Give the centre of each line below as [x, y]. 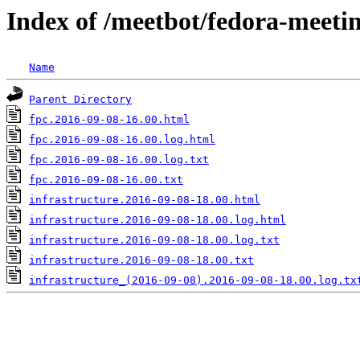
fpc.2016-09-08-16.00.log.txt [119, 160]
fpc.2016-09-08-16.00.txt [106, 180]
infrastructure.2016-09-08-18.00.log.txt [154, 240]
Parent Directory [80, 100]
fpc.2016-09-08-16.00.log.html [122, 140]
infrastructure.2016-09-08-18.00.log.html [157, 220]
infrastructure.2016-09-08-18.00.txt [141, 260]
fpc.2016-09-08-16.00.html [109, 120]
